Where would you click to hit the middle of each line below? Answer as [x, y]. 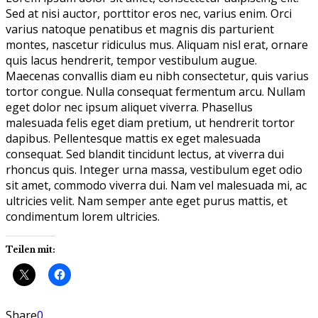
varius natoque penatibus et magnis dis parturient [140, 29]
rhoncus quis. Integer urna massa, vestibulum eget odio [154, 169]
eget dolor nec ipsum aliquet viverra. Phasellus [129, 107]
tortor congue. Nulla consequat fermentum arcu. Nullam [155, 91]
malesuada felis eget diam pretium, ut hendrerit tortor [150, 122]
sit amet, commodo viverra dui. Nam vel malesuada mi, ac [156, 185]
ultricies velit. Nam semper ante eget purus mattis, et [147, 201]
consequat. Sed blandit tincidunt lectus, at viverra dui [145, 154]
